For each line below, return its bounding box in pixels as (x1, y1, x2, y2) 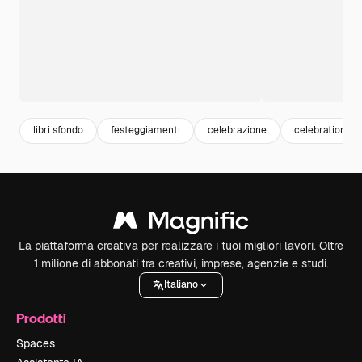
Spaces (16, 335, 55, 351)
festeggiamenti (111, 124, 180, 137)
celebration (294, 124, 346, 137)
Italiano (164, 278, 198, 292)
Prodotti (16, 309, 66, 326)
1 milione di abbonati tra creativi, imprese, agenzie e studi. (33, 255, 329, 271)
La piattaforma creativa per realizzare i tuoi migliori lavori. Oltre (19, 238, 343, 253)
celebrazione (208, 124, 267, 137)
